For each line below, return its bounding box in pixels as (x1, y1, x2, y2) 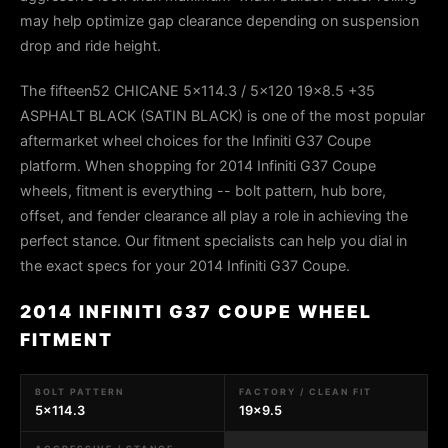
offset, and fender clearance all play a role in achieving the (20, 207, 408, 224)
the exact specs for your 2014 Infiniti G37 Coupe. (20, 257, 350, 274)
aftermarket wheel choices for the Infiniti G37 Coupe (20, 132, 371, 149)
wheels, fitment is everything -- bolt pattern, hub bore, (20, 182, 386, 199)
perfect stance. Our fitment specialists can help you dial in (20, 232, 407, 249)
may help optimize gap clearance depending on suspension (20, 12, 419, 29)
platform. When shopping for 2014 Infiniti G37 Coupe (20, 157, 376, 174)
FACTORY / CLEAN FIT (238, 386, 372, 397)
